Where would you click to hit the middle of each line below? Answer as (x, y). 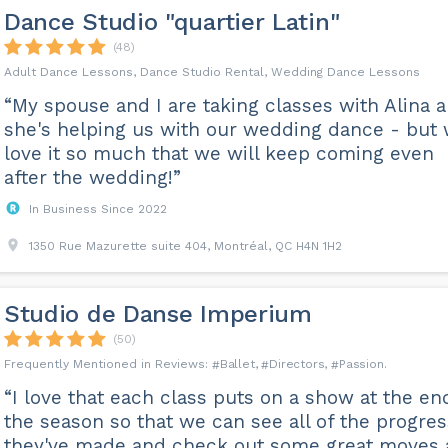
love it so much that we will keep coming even (218, 153)
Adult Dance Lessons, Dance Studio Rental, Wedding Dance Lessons (211, 72)
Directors (297, 364)
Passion (361, 364)
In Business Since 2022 (97, 209)
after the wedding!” (92, 177)
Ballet (237, 364)
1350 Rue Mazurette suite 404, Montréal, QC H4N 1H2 (185, 246)
